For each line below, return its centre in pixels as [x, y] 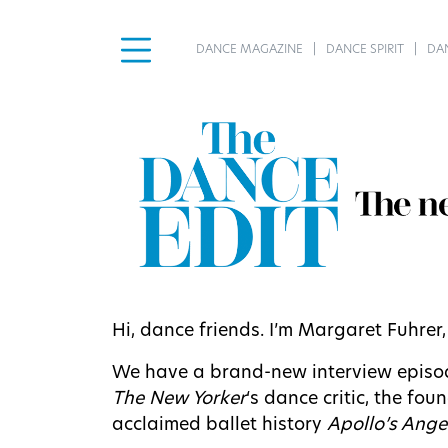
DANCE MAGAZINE [250, 50]
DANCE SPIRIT [365, 50]
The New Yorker [179, 399]
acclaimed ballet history [219, 425]
